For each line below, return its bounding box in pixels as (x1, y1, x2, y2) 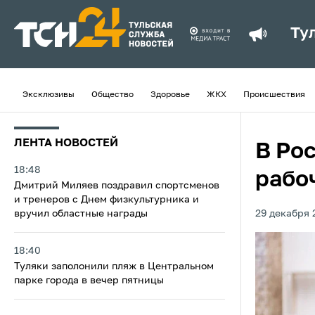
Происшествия (243, 91, 305, 99)
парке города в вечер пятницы (14, 276, 164, 285)
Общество (91, 91, 134, 99)
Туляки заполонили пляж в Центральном (14, 262, 214, 271)
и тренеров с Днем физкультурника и (14, 195, 199, 205)
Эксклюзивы (22, 91, 75, 99)
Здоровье (150, 91, 190, 99)
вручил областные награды (14, 209, 148, 219)
